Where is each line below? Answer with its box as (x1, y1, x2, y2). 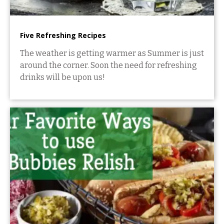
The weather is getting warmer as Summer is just (20, 48, 204, 58)
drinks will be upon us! (20, 72, 105, 82)
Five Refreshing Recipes (20, 30, 106, 40)
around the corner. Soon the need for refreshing (20, 60, 197, 70)
